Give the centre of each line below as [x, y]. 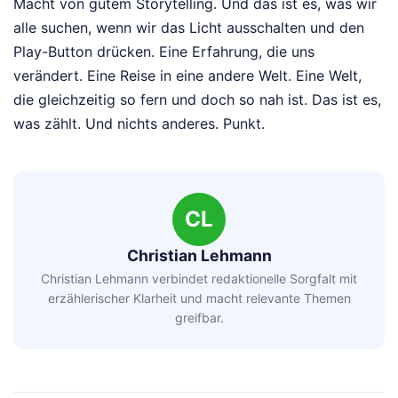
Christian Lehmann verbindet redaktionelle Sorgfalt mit [199, 279]
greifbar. [199, 318]
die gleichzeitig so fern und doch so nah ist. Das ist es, [197, 99]
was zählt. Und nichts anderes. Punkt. [139, 123]
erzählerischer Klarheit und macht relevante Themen [199, 298]
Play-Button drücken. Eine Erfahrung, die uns [164, 51]
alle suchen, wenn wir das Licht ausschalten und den [189, 27]
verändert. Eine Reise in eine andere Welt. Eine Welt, [187, 75]
